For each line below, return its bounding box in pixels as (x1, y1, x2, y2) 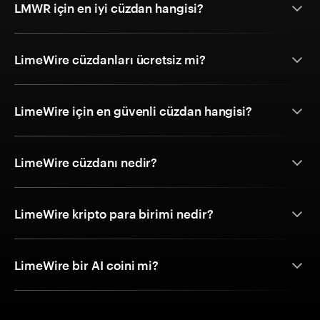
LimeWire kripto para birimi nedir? (14, 206, 214, 221)
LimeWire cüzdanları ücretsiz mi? (14, 52, 206, 67)
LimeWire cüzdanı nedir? (14, 155, 158, 170)
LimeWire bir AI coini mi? (14, 258, 159, 273)
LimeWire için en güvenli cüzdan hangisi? (14, 104, 253, 119)
